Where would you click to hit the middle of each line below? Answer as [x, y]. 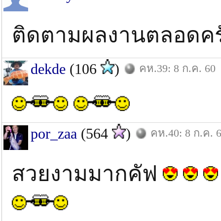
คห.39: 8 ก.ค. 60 [177, 68]
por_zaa [54, 133]
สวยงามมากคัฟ [87, 174]
